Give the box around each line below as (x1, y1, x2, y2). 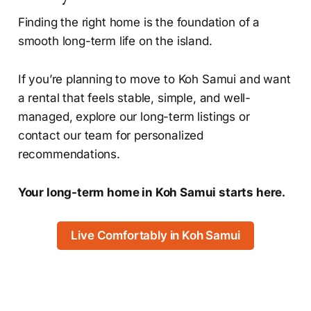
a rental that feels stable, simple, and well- (17, 91, 251, 106)
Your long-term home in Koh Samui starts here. (17, 185, 286, 200)
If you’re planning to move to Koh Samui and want (17, 72, 291, 87)
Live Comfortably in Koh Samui (71, 228, 240, 243)
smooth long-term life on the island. (17, 34, 212, 49)
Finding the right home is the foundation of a (17, 15, 260, 30)
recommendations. (17, 147, 120, 162)
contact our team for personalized (17, 128, 204, 143)
